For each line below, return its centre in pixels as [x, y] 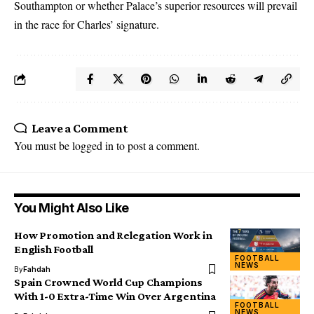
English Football [54, 249]
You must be [43, 145]
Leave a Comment [80, 128]
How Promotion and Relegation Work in [113, 235]
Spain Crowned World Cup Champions [109, 282]
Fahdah [37, 269]
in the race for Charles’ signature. [87, 24]
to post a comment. [157, 145]
